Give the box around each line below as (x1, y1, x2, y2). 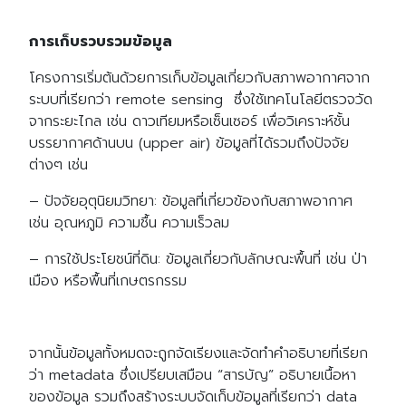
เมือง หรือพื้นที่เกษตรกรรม (29, 270, 198, 293)
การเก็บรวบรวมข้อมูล (29, 31, 172, 53)
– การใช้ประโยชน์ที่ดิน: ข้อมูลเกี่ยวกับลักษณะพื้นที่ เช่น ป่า (29, 248, 367, 271)
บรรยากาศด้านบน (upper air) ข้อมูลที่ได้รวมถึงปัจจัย (29, 132, 349, 155)
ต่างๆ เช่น (29, 154, 99, 177)
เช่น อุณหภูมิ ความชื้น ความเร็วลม (29, 212, 240, 235)
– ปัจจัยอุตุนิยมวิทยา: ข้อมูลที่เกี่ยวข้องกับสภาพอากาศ (29, 190, 353, 213)
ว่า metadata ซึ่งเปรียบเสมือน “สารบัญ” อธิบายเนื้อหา (29, 364, 356, 387)
